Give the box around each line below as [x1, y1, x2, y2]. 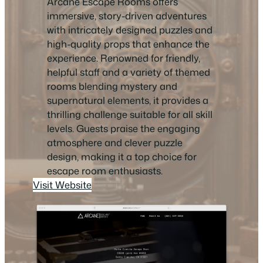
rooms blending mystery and [47, 79, 177, 93]
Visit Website [33, 178, 92, 192]
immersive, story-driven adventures [47, 9, 207, 23]
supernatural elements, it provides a [47, 93, 208, 107]
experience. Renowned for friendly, [47, 51, 200, 65]
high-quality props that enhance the [47, 37, 210, 51]
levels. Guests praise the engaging [47, 122, 200, 136]
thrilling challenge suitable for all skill [47, 107, 213, 122]
